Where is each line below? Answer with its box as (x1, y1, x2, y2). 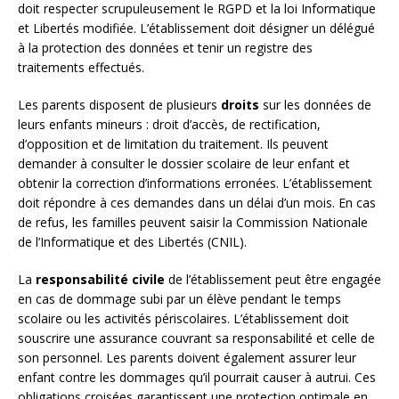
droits (221, 96, 259, 114)
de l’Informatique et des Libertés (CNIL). (18, 233, 247, 251)
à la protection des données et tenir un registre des (18, 39, 313, 57)
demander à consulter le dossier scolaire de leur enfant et (18, 155, 350, 173)
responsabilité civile (36, 271, 165, 289)
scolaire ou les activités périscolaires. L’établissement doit (18, 310, 349, 328)
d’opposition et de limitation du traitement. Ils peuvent (18, 135, 329, 153)
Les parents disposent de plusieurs (18, 96, 221, 114)
